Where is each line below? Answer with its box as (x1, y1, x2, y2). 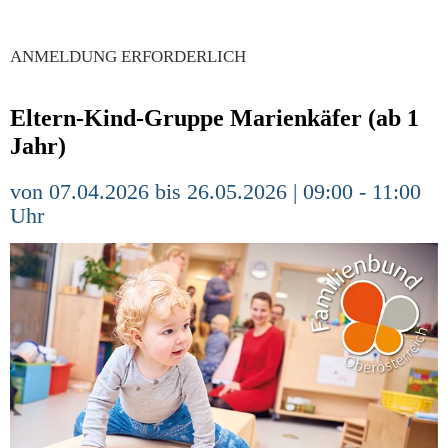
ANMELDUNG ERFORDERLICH (10, 47, 246, 66)
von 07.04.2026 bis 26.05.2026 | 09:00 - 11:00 (10, 179, 421, 204)
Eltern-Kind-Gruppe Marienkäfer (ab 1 (10, 105, 419, 131)
